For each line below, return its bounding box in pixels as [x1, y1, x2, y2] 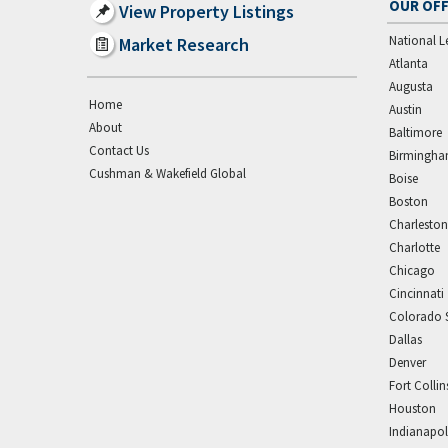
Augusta [389, 78, 433, 95]
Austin [389, 101, 422, 118]
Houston [389, 400, 436, 417]
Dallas [389, 331, 422, 348]
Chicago [389, 262, 435, 279]
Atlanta [389, 55, 428, 72]
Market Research [119, 33, 249, 56]
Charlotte [389, 239, 440, 256]
